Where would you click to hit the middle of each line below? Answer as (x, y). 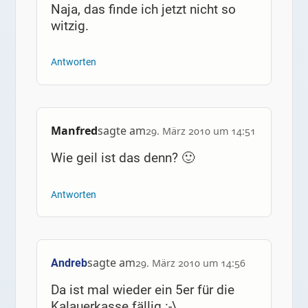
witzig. (69, 25)
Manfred (74, 130)
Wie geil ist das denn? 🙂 (122, 157)
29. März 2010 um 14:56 (190, 263)
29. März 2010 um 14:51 (200, 131)
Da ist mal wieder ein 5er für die (142, 289)
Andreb (69, 263)
